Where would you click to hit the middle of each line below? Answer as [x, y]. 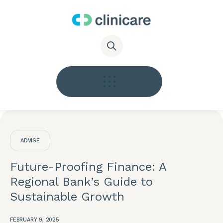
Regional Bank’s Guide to [81, 181]
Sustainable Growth [67, 196]
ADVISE [30, 140]
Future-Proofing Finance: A [88, 167]
